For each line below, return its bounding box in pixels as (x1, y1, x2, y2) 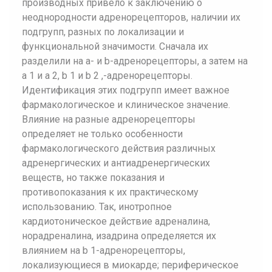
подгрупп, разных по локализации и (22, 26, 184, 38)
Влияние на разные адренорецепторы (22, 114, 195, 125)
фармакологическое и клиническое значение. (22, 99, 230, 110)
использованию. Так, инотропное (22, 201, 172, 212)
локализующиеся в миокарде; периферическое (22, 259, 239, 271)
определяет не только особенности (22, 128, 183, 140)
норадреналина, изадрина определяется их (22, 230, 216, 242)
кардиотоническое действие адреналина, (22, 216, 210, 227)
